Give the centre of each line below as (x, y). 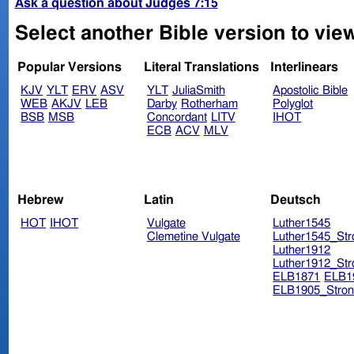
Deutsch (295, 200)
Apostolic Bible (311, 91)
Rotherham (209, 104)
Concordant (177, 118)
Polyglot (293, 104)
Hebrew (41, 200)
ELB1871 (297, 277)
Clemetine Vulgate (193, 236)
